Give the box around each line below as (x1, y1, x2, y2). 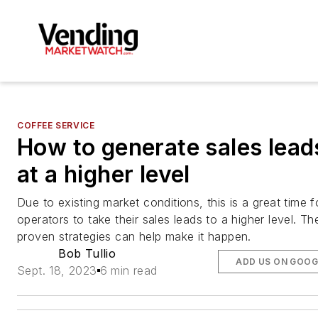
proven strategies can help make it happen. (17, 229, 251, 243)
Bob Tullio (58, 246, 116, 261)
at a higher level (17, 160, 190, 188)
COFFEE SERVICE (17, 119, 95, 131)
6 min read (99, 263, 158, 278)
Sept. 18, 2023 (17, 263, 97, 278)
